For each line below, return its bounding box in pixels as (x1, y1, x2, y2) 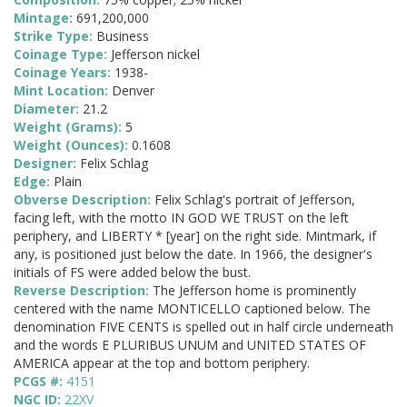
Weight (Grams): (14, 118, 125, 136)
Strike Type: (14, 27, 96, 45)
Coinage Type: (14, 45, 111, 64)
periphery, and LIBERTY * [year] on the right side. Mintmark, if (14, 227, 376, 245)
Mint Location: (14, 82, 112, 100)
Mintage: (14, 9, 76, 27)
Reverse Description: (14, 282, 153, 300)
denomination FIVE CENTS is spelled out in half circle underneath (14, 318, 393, 336)
